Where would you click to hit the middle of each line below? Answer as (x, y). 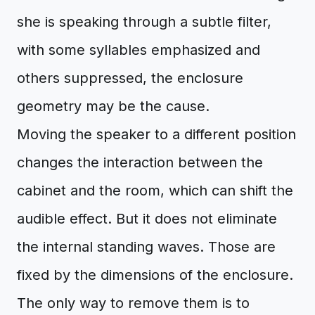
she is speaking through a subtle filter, (144, 22)
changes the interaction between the (140, 162)
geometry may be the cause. (113, 106)
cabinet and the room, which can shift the (155, 191)
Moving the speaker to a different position (156, 134)
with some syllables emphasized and (139, 50)
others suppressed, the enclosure (130, 78)
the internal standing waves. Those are (146, 247)
